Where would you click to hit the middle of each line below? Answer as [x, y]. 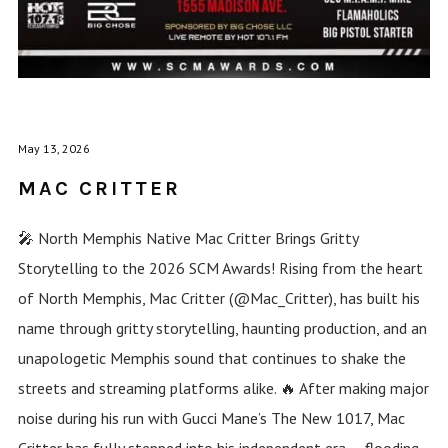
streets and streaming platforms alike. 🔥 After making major [223, 387]
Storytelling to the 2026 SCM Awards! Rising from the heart [220, 267]
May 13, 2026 [53, 148]
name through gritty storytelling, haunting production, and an [222, 327]
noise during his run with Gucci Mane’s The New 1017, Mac [211, 417]
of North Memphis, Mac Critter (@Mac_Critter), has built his [218, 297]
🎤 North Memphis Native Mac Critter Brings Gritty [187, 237]
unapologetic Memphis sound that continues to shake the [211, 357]
